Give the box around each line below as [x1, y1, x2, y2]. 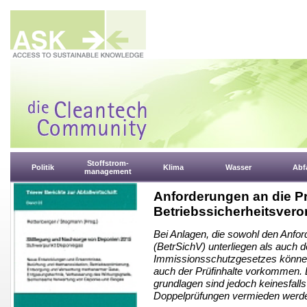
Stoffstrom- [87, 159, 129, 167]
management [84, 167, 132, 175]
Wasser [225, 163, 251, 171]
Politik [32, 163, 54, 171]
